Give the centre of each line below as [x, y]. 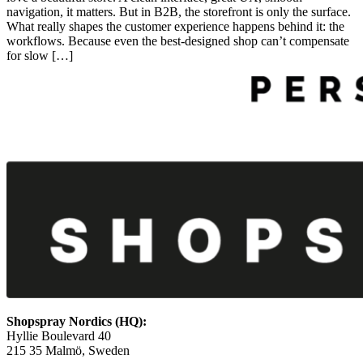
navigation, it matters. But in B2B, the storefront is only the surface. [179, 11]
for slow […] [40, 55]
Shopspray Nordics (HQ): [77, 321]
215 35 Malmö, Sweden [68, 350]
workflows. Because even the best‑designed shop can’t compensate [178, 41]
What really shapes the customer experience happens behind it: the [175, 26]
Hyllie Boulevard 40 [59, 335]
